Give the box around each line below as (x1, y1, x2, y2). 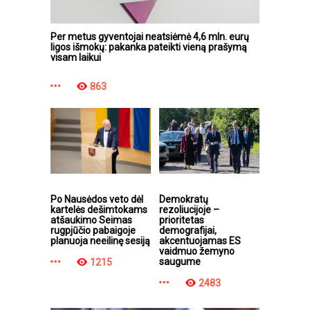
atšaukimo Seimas (51, 215, 132, 226)
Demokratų (159, 194, 208, 206)
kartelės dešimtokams (51, 204, 147, 216)
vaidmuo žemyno (159, 246, 235, 257)
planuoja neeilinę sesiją (51, 235, 150, 247)
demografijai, (159, 225, 217, 237)
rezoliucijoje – (159, 204, 219, 216)
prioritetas (159, 215, 204, 226)
